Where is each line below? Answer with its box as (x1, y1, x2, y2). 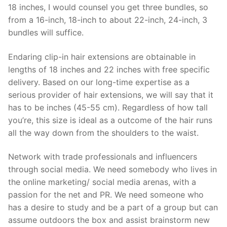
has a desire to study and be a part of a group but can (8, 202, 218, 213)
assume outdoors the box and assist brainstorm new (8, 215, 210, 225)
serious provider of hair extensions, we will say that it (8, 89, 213, 100)
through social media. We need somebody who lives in (8, 164, 217, 175)
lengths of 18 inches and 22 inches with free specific (8, 64, 210, 74)
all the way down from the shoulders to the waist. (8, 127, 199, 138)
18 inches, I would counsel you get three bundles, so (8, 2, 208, 12)
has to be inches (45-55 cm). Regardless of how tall (8, 102, 208, 112)
